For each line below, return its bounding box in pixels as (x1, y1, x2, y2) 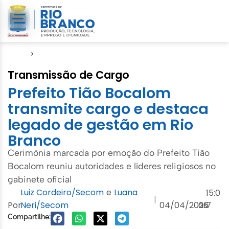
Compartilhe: (8, 212, 51, 221)
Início (8, 48, 28, 58)
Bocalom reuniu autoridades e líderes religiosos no (8, 160, 216, 171)
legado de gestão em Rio (8, 114, 193, 135)
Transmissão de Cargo (8, 67, 129, 82)
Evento (36, 48, 63, 58)
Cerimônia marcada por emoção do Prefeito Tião (8, 147, 210, 158)
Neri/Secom (20, 199, 68, 211)
